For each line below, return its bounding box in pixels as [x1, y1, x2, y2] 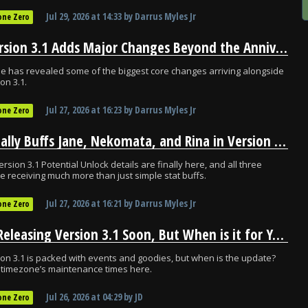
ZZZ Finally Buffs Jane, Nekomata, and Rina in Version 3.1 [274, 131, 286, 151]
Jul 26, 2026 [46, 290, 89, 303]
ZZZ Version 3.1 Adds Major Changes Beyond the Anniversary [276, 38, 287, 57]
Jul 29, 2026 [46, 10, 89, 23]
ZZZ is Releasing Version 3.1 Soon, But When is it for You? [272, 225, 284, 244]
